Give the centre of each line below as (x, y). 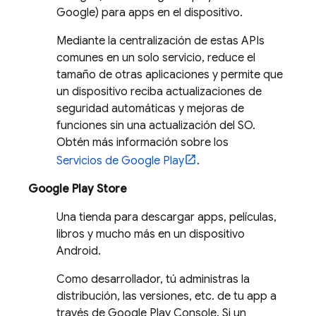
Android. (79, 251)
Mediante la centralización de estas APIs (160, 41)
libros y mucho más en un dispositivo (151, 234)
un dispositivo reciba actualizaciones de (159, 92)
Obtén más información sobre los (142, 142)
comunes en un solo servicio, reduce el (156, 58)
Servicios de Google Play (120, 161)
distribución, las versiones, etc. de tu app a (166, 296)
